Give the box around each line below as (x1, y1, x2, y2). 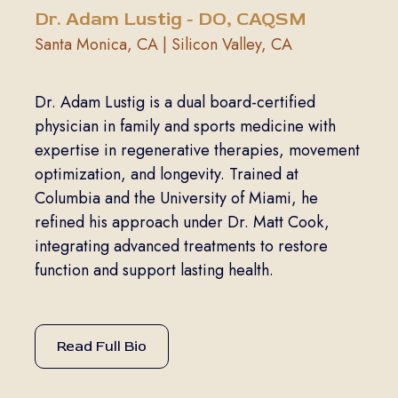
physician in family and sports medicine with (34, 115, 336, 139)
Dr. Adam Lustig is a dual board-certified (34, 91, 315, 115)
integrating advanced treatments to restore (34, 235, 328, 259)
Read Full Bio (56, 338, 147, 356)
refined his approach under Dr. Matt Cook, (34, 211, 330, 235)
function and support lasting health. (34, 259, 274, 283)
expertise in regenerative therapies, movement (34, 139, 360, 163)
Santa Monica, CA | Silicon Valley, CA (34, 33, 292, 57)
